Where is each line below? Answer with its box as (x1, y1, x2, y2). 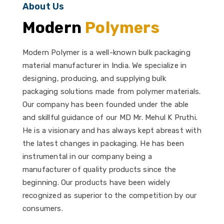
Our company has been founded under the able (22, 100, 189, 109)
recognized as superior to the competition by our (22, 191, 197, 200)
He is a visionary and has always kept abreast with (22, 126, 201, 135)
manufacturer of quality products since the (22, 165, 176, 174)
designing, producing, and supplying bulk (22, 74, 166, 83)
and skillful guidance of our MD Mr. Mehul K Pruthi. (22, 113, 197, 122)
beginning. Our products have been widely (22, 178, 170, 187)
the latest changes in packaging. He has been (22, 139, 184, 148)
